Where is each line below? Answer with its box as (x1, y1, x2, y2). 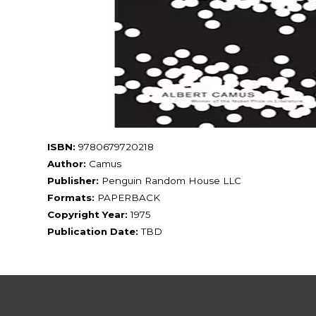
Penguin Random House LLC (99, 175, 242, 187)
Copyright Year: (47, 209, 128, 221)
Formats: (47, 192, 95, 204)
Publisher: (47, 175, 99, 187)
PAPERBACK (95, 192, 161, 204)
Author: (47, 158, 87, 170)
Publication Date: (47, 226, 139, 238)
